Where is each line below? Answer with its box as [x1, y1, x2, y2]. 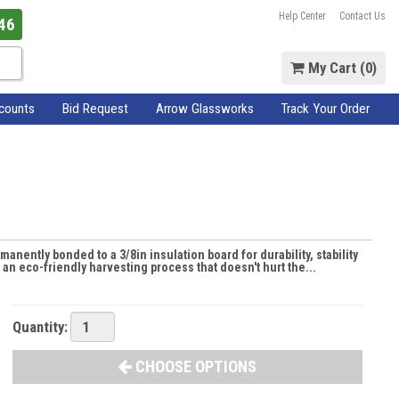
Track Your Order [281, 100, 370, 117]
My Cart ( [304, 59, 365, 77]
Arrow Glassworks [155, 100, 254, 117]
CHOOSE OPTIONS [132, 357, 257, 377]
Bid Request [61, 100, 128, 117]
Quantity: [12, 317, 68, 336]
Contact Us [338, 10, 386, 22]
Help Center [279, 10, 327, 22]
